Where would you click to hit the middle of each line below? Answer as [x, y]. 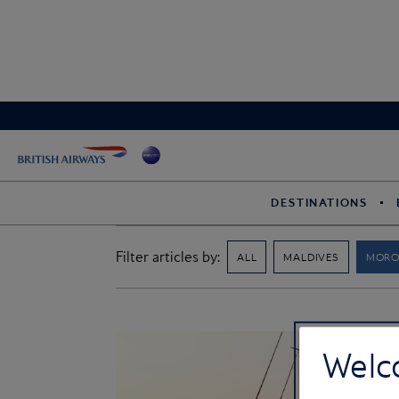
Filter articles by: [168, 257]
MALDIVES [311, 256]
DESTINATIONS [320, 203]
